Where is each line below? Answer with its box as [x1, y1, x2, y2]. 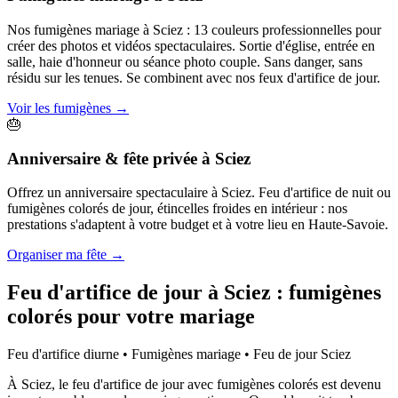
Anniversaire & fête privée [7, 148, 197, 168]
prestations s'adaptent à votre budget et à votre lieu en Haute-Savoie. [7, 217, 388, 233]
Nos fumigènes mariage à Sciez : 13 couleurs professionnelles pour [7, 21, 381, 37]
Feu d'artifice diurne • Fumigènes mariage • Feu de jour [7, 346, 321, 362]
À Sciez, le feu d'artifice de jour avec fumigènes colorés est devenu [7, 377, 381, 393]
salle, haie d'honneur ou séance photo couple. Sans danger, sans [7, 53, 362, 69]
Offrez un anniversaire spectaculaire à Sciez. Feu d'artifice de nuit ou [7, 185, 391, 201]
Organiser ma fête [7, 247, 107, 263]
